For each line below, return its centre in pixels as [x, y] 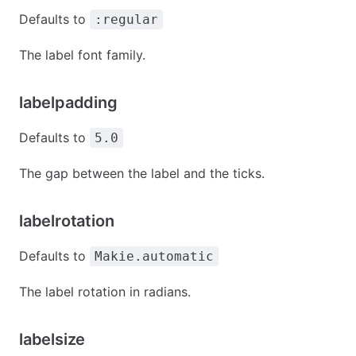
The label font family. [82, 55]
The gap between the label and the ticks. [142, 173]
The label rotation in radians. [105, 292]
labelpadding [68, 103]
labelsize [52, 339]
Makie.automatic [154, 256]
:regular [126, 19]
